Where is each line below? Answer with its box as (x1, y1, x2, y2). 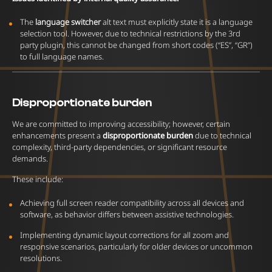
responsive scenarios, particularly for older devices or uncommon (20, 241, 253, 252)
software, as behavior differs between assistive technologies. (20, 209, 234, 220)
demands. (12, 153, 48, 164)
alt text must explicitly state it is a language (101, 16, 253, 27)
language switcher (35, 16, 101, 27)
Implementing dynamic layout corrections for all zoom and (20, 229, 229, 240)
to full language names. (20, 51, 104, 62)
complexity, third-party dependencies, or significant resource (12, 141, 227, 152)
